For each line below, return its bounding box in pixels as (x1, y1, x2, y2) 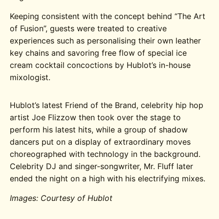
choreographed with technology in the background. (10, 149, 201, 159)
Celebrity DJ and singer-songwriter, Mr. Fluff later (10, 161, 194, 171)
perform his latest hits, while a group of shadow (10, 124, 188, 134)
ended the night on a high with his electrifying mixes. (10, 173, 206, 183)
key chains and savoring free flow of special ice (10, 47, 187, 58)
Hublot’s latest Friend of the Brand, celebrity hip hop (10, 100, 204, 110)
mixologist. (10, 72, 50, 82)
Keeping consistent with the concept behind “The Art (10, 11, 206, 21)
